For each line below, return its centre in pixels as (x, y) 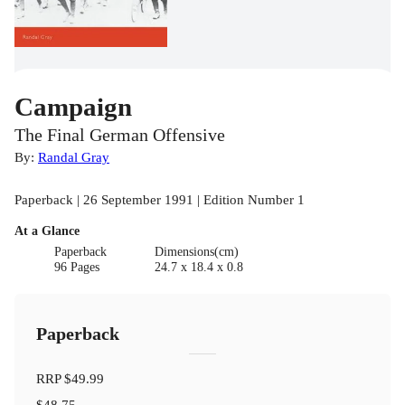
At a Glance (47, 231)
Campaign (73, 106)
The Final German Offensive (120, 135)
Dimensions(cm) (196, 251)
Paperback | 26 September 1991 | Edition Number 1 (160, 199)
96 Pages (77, 267)
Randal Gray (74, 156)
